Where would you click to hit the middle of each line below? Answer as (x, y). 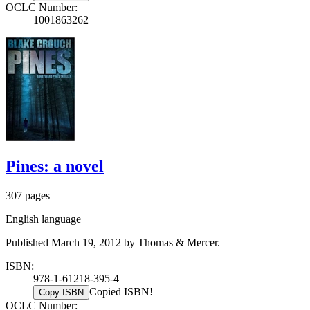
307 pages (28, 196)
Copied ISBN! (121, 292)
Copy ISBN (61, 293)
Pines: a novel (55, 166)
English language (43, 219)
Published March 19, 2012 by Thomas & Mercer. (113, 243)
